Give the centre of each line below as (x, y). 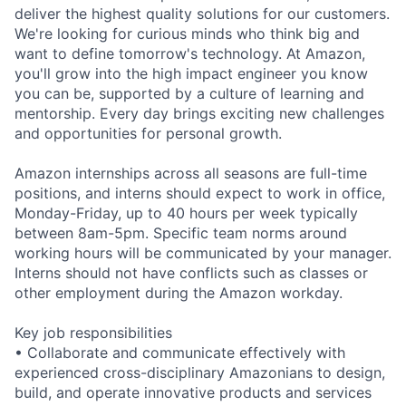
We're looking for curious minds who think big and (187, 33)
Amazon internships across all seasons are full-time (191, 173)
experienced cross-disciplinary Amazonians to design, (200, 372)
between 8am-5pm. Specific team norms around (181, 232)
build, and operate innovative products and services (193, 392)
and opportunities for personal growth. (148, 133)
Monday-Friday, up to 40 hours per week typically (186, 213)
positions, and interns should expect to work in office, (200, 193)
